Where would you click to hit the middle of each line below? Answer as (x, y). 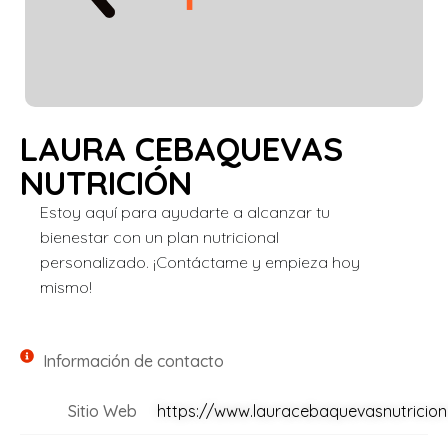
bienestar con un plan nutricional (159, 237)
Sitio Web (102, 411)
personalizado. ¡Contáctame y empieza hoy (200, 262)
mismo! (66, 287)
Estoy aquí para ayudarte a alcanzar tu (185, 212)
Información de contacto (133, 361)
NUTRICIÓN (106, 182)
